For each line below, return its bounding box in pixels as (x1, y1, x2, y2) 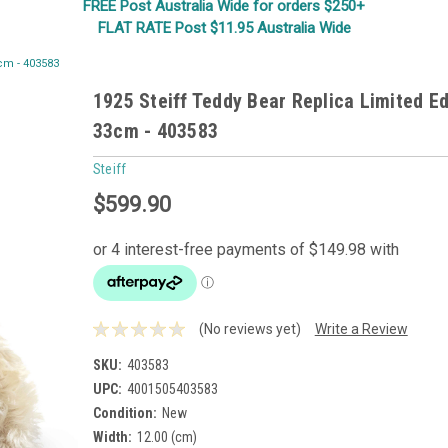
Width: (92, 428, 132, 445)
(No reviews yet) (198, 320, 301, 337)
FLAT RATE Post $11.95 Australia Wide (97, 19, 351, 37)
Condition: (92, 404, 157, 421)
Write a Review (314, 320, 408, 337)
